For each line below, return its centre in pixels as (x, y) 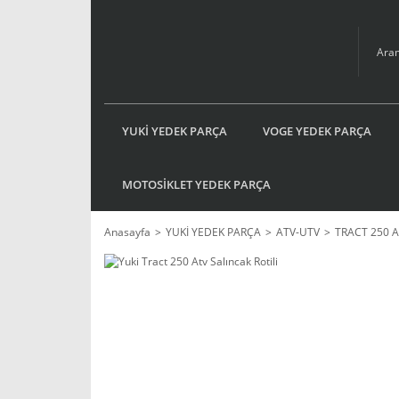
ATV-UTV (298, 232)
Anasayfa (127, 232)
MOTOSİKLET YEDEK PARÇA (196, 184)
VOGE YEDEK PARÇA (317, 130)
